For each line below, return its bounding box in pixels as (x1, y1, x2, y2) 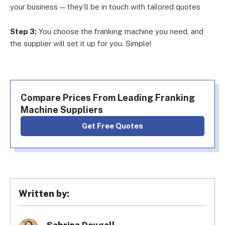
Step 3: (10, 27, 37, 36)
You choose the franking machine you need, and (37, 27, 203, 36)
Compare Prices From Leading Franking (21, 92, 195, 103)
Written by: (19, 188, 69, 199)
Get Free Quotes (87, 122, 143, 130)
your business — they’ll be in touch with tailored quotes (10, 3, 200, 11)
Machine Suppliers (21, 104, 103, 115)
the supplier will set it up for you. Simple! (10, 39, 151, 48)
